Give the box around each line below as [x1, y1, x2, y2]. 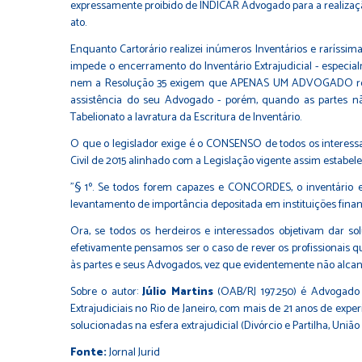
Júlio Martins [142, 283, 213, 301]
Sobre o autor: [70, 283, 143, 301]
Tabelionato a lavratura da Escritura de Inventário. [70, 108, 301, 127]
